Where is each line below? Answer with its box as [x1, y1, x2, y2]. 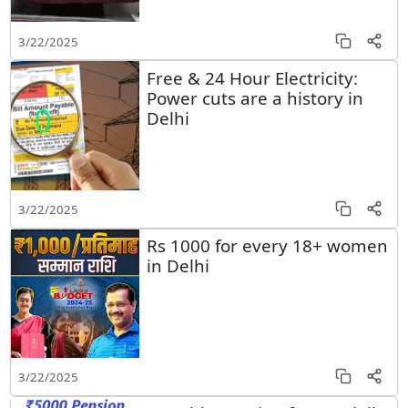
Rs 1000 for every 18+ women [146, 234, 388, 258]
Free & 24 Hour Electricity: [146, 66, 358, 89]
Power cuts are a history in [146, 86, 363, 109]
